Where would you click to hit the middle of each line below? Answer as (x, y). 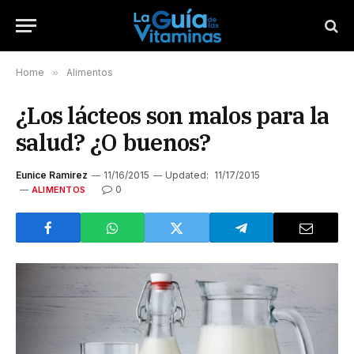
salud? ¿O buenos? (113, 142)
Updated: (187, 175)
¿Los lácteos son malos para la (173, 115)
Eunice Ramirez (52, 175)
